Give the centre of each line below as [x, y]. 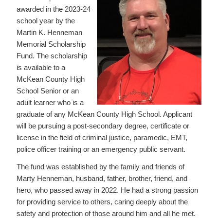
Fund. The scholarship [52, 55]
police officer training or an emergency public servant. [101, 149]
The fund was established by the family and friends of [100, 167]
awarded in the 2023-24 [53, 9]
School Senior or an [47, 91]
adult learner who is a [50, 102]
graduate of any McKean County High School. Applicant [104, 114]
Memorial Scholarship [51, 44]
